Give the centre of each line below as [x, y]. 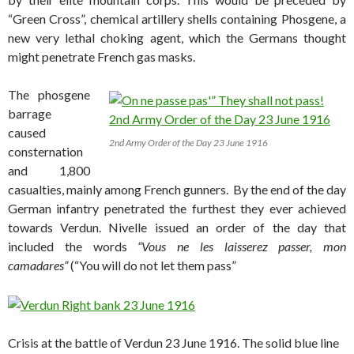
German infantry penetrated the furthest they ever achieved [177, 209]
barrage [30, 114]
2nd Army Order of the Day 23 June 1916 [188, 143]
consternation [45, 152]
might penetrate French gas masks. [102, 57]
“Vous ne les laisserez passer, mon [242, 247]
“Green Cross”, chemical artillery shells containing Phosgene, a [177, 19]
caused [27, 133]
